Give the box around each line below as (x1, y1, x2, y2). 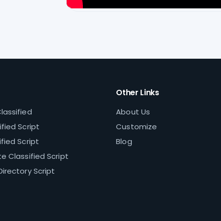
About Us (116, 107, 150, 117)
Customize (116, 121, 157, 132)
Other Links (116, 87, 159, 99)
